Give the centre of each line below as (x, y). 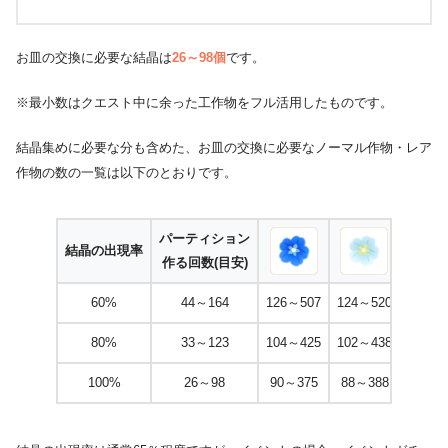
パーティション (204, 239)
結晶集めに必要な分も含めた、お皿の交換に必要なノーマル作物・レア (224, 148)
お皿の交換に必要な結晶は (94, 58)
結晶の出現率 (104, 251)
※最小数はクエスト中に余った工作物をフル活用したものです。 (204, 103)
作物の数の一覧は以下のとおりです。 (126, 173)
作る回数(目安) (204, 263)
